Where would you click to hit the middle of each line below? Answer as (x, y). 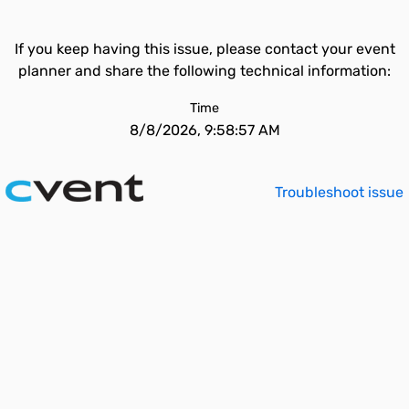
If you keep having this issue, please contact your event (204, 49)
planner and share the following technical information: (204, 71)
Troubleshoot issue (339, 192)
